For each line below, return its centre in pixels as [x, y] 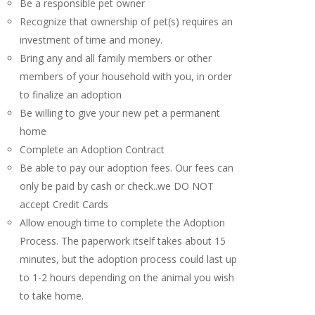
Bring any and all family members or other [116, 58]
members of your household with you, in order [126, 77]
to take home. [52, 296]
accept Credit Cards [64, 205]
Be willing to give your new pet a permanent [120, 113]
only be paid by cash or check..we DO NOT [117, 186]
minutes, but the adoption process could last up [128, 259]
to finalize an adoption [71, 95]
